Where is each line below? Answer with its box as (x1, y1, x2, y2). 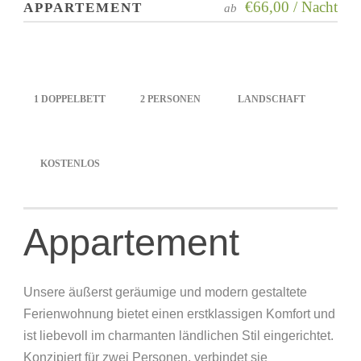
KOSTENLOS (39, 158, 100, 169)
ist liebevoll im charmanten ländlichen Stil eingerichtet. (23, 329, 334, 342)
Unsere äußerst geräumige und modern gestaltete (23, 285, 307, 299)
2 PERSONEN (140, 93, 201, 105)
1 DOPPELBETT (34, 93, 106, 105)
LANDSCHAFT (237, 93, 305, 105)
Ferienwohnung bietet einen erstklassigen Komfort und (23, 307, 335, 321)
